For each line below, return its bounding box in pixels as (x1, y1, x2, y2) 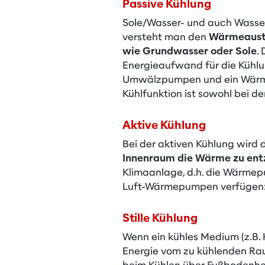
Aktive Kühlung (122, 118, 206, 132)
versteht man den (122, 31, 209, 43)
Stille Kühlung (122, 211, 198, 225)
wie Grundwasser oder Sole (122, 45, 257, 57)
